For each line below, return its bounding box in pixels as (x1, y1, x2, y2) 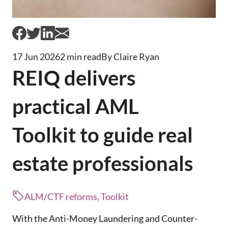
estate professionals (12, 151, 193, 176)
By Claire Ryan (101, 50, 159, 62)
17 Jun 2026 (12, 50, 60, 62)
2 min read (60, 50, 101, 62)
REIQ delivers (12, 65, 135, 90)
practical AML (12, 94, 139, 119)
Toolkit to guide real (12, 122, 193, 147)
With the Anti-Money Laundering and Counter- (12, 212, 197, 224)
